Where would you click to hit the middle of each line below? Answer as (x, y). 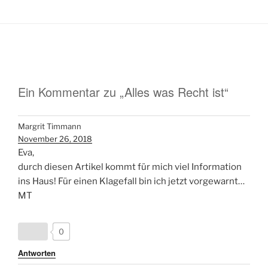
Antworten (37, 252)
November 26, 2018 (55, 139)
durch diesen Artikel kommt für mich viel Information (130, 167)
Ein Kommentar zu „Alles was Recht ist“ (123, 92)
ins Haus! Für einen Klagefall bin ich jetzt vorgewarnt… (131, 182)
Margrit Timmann (50, 127)
